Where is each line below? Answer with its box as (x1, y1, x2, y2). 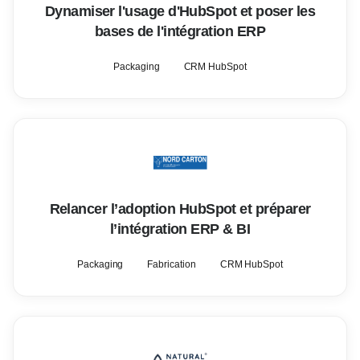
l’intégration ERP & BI (109, 221, 251, 237)
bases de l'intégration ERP (95, 23, 265, 39)
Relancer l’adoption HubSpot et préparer (49, 201, 311, 217)
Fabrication (147, 259, 196, 270)
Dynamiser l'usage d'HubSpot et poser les (44, 3, 316, 19)
